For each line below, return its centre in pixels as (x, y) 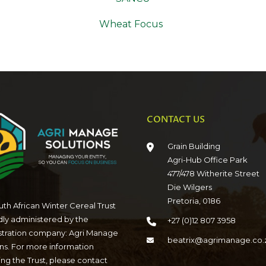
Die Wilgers (189, 187)
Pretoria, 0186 (194, 201)
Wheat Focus (131, 24)
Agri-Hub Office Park (207, 160)
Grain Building (194, 146)
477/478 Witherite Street (213, 174)
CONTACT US (175, 120)
